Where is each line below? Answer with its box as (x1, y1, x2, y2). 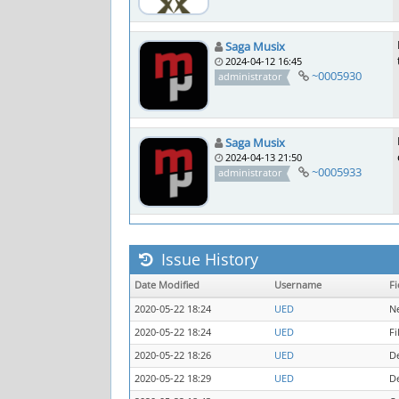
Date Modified (134, 279, 199, 291)
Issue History (157, 248, 258, 270)
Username (274, 279, 322, 291)
